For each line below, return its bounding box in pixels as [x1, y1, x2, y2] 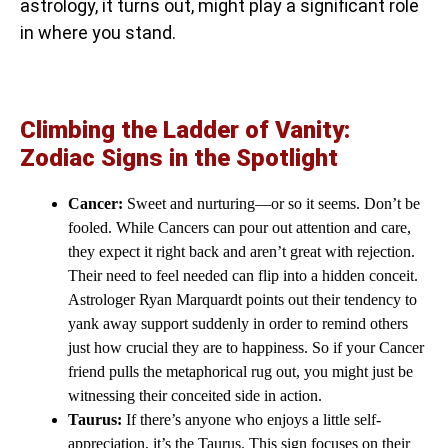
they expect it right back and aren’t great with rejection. [68, 243, 415, 260]
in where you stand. [20, 22, 176, 43]
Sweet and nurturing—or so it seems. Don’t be [123, 195, 420, 212]
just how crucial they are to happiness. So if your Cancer [68, 339, 424, 356]
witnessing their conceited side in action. [68, 387, 322, 404]
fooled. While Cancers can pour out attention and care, [68, 219, 411, 236]
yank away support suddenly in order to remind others [68, 315, 408, 332]
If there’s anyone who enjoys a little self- [122, 411, 381, 428]
